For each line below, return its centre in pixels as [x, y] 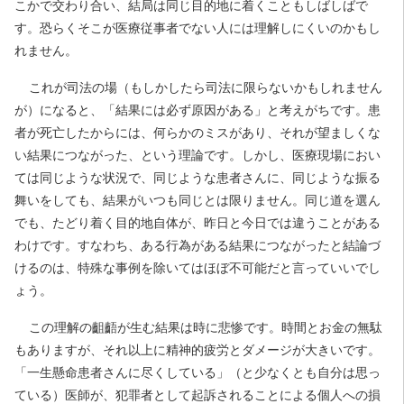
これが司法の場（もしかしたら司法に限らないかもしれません [206, 87]
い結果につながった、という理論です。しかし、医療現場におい [197, 155]
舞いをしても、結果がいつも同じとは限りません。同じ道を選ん [197, 200]
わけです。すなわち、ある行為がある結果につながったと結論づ [197, 245]
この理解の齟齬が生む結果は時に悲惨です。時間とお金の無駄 [206, 327]
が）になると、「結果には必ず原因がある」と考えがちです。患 [197, 110]
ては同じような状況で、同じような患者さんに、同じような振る [197, 178]
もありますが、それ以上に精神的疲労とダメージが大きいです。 [197, 350]
